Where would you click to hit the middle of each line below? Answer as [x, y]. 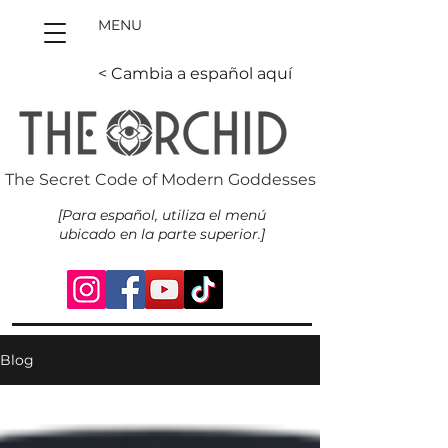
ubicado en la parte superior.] [162, 234]
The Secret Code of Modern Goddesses [160, 179]
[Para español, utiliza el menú [162, 215]
